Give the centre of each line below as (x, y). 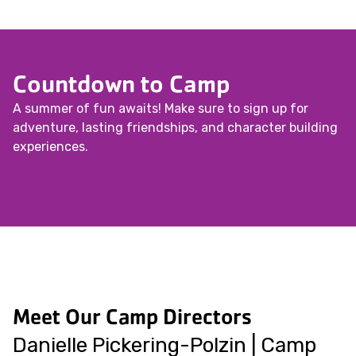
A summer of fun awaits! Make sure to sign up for (161, 108)
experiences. (50, 147)
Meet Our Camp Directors (132, 317)
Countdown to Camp (122, 83)
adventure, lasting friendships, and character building (175, 128)
